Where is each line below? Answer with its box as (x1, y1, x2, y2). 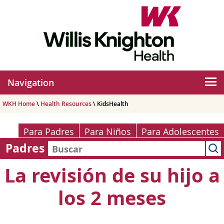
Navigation (7, 76, 54, 88)
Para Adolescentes (141, 126, 219, 137)
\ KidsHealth (91, 99, 128, 108)
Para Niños (84, 126, 131, 137)
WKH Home (2, 99, 35, 108)
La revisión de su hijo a (4, 162, 220, 188)
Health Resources (40, 99, 91, 108)
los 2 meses (58, 184, 166, 211)
